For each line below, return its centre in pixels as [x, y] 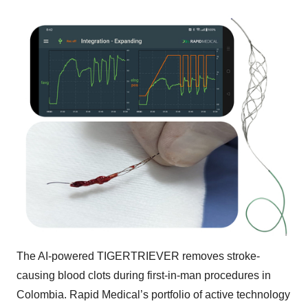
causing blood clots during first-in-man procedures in [144, 275]
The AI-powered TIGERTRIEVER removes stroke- [138, 256]
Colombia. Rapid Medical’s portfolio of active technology [153, 294]
